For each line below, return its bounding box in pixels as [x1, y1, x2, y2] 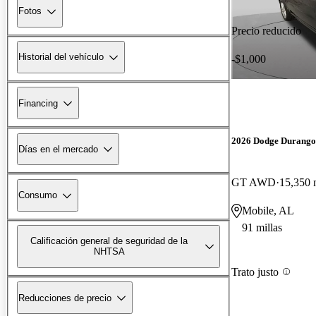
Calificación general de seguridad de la [30, 236, 188, 247]
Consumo [18, 190, 57, 201]
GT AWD [231, 176, 276, 189]
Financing [18, 97, 58, 109]
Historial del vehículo [18, 51, 104, 63]
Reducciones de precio [18, 292, 111, 303]
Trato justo [231, 265, 279, 278]
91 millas [242, 221, 282, 234]
